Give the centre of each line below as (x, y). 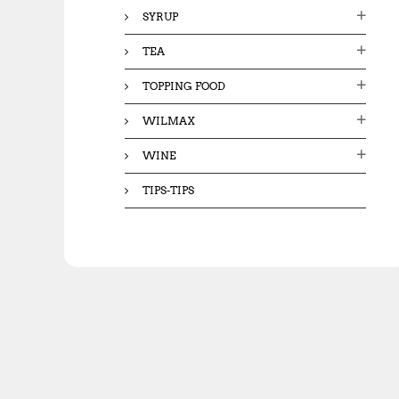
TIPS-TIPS (168, 190)
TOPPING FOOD (184, 85)
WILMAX (169, 120)
